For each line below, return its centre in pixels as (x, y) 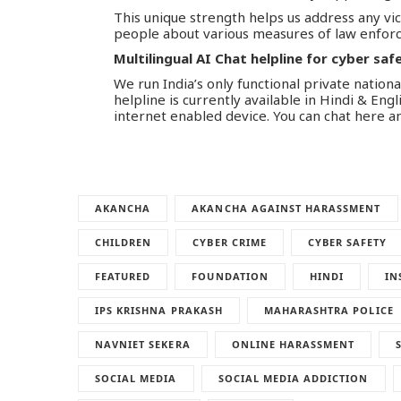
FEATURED (123, 276)
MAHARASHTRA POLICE (328, 310)
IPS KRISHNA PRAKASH (159, 310)
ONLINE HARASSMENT (293, 344)
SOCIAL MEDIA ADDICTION (293, 378)
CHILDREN (124, 242)
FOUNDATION (230, 276)
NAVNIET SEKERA (143, 344)
